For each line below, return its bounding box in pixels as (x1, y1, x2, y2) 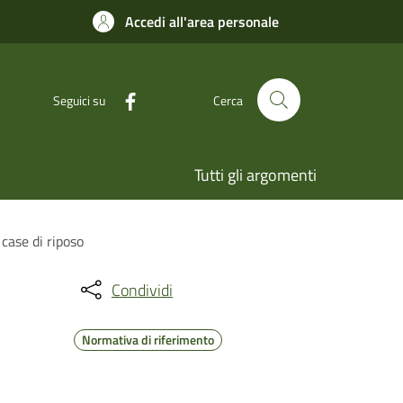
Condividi (112, 277, 173, 302)
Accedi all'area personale (125, 11, 279, 32)
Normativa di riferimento (82, 330, 214, 349)
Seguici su (53, 90, 105, 110)
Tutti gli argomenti (194, 163, 317, 187)
